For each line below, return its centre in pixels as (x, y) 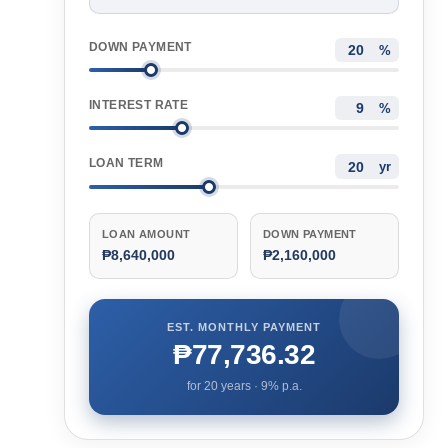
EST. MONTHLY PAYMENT (244, 326)
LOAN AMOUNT (146, 233)
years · (239, 385)
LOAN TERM (126, 163)
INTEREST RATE (139, 105)
